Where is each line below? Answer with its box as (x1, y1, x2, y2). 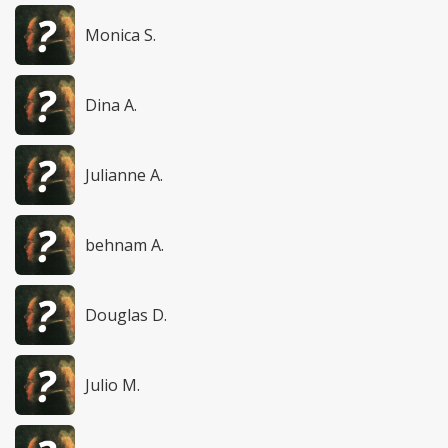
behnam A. (85, 234, 164, 257)
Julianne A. (85, 164, 163, 187)
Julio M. (85, 374, 140, 397)
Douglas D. (85, 304, 167, 327)
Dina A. (85, 94, 137, 117)
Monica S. (85, 24, 156, 47)
